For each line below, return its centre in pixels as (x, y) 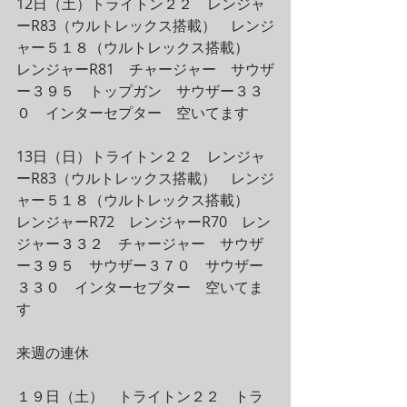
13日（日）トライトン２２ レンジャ (141, 156)
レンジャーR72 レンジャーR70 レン (144, 222)
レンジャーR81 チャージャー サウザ (145, 69)
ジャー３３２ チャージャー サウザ (140, 243)
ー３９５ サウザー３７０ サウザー (140, 265)
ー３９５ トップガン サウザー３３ (140, 91)
